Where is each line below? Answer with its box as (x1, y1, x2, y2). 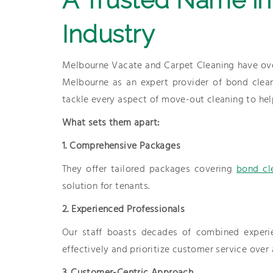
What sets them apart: (62, 115, 160, 131)
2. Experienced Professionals (62, 202, 185, 218)
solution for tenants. (62, 179, 150, 194)
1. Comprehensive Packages (62, 138, 180, 154)
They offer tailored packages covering (62, 161, 236, 177)
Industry (62, 19, 155, 48)
